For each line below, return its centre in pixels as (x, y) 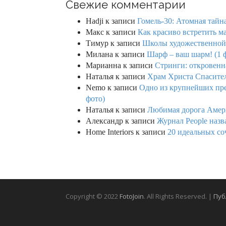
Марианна (103, 65)
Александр (104, 121)
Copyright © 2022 (93, 196)
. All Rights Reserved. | (179, 196)
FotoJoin (132, 196)
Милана (99, 54)
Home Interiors (110, 132)
